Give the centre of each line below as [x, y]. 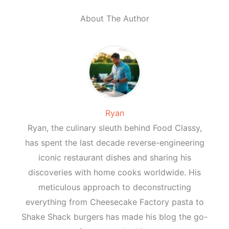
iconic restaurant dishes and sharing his [114, 157]
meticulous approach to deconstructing [114, 187]
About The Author [114, 18]
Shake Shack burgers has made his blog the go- [114, 216]
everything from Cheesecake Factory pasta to [114, 202]
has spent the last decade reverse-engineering [114, 142]
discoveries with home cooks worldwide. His [114, 172]
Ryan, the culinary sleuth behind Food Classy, [114, 128]
